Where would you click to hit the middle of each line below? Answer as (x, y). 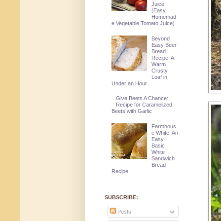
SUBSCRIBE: (121, 197)
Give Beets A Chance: (142, 98)
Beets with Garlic (131, 111)
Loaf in (160, 77)
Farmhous (164, 126)
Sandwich (163, 158)
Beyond (161, 38)
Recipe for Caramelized (144, 105)
